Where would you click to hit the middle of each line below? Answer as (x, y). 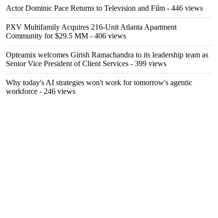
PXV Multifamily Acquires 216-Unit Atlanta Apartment (91, 27)
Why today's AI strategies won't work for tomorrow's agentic (99, 82)
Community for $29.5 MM (47, 36)
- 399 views (147, 64)
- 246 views (56, 91)
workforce (22, 91)
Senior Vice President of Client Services (67, 64)
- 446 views (184, 8)
